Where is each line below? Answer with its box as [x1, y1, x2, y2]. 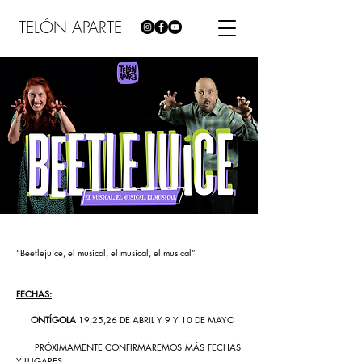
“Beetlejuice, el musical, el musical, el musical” [16, 246, 196, 259]
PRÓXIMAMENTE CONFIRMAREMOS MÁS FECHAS [16, 341, 241, 353]
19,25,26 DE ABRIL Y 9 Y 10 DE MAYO [78, 314, 234, 326]
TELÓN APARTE [19, 16, 122, 38]
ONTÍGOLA [16, 314, 78, 326]
